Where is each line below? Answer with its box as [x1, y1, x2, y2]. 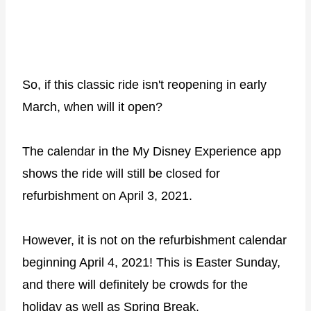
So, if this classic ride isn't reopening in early [22, 77, 267, 92]
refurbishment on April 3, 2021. [22, 188, 192, 203]
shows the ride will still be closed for [22, 166, 220, 180]
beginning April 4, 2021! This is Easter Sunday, [22, 255, 280, 269]
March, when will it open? [22, 99, 162, 114]
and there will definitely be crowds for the [22, 277, 248, 292]
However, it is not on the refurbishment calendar [22, 233, 287, 247]
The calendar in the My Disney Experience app [22, 144, 281, 158]
